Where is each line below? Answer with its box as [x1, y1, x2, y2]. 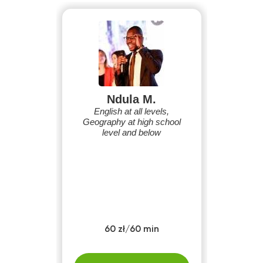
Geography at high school [82, 117, 181, 127]
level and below [102, 127, 161, 137]
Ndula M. [107, 93, 156, 106]
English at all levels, [94, 106, 169, 116]
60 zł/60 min [104, 225, 159, 234]
